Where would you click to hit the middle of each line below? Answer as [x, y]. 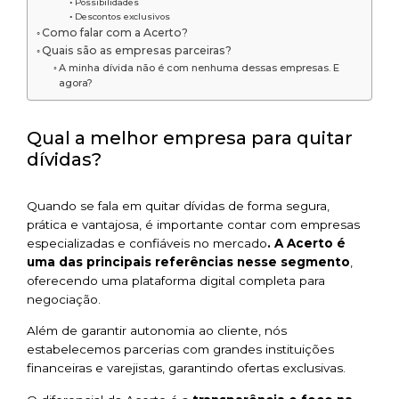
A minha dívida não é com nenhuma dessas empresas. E [199, 67]
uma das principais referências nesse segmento [188, 261]
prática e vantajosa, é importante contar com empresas [193, 224]
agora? [76, 82]
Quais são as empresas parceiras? [137, 50]
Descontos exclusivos [122, 16]
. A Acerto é [306, 243]
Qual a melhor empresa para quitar [190, 137]
